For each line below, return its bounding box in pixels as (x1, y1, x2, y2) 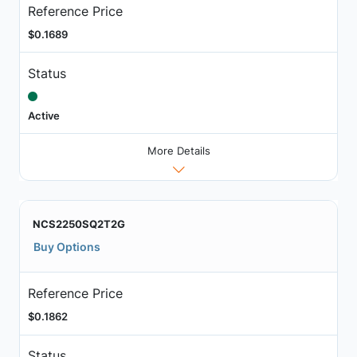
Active (27, 108, 60, 122)
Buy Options (33, 240, 100, 254)
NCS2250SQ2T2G (33, 218, 125, 231)
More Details (147, 144, 210, 158)
